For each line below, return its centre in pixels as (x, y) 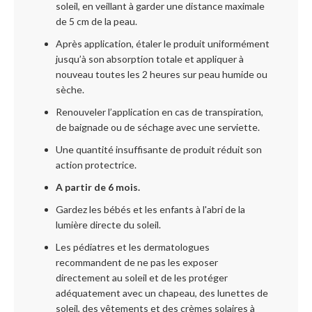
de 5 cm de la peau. (96, 21)
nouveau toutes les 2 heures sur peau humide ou (162, 74)
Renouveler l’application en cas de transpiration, (159, 112)
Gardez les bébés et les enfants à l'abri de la (150, 209)
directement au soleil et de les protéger (142, 278)
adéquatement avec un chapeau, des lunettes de (162, 293)
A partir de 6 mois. (98, 187)
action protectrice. (97, 165)
